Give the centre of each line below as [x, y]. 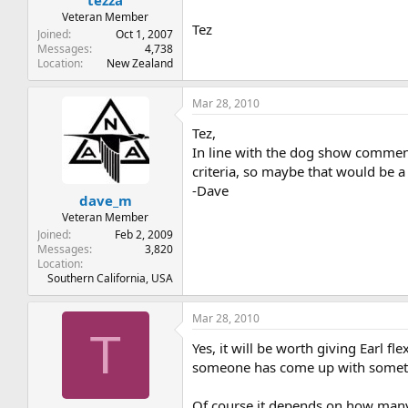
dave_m [105, 200]
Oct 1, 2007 [145, 34]
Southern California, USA [111, 278]
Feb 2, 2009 [144, 234]
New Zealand [140, 63]
